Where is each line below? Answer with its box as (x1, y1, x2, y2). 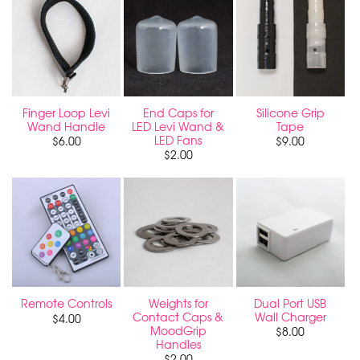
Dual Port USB (254, 294, 327, 311)
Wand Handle (27, 117, 106, 134)
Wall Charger (254, 308, 326, 325)
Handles (155, 335, 201, 352)
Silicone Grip (256, 104, 325, 121)
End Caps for (142, 104, 214, 121)
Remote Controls (21, 295, 112, 312)
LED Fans (154, 131, 202, 148)
